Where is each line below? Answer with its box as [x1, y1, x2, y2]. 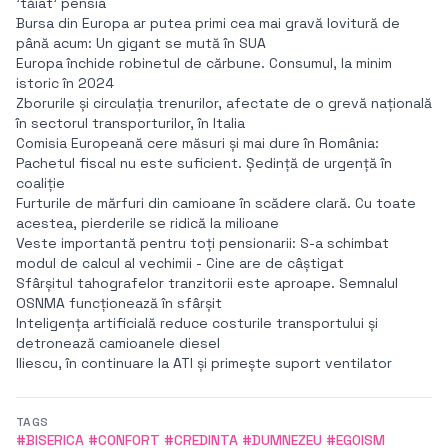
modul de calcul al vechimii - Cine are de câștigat [16, 254, 344, 273]
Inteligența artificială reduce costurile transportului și [16, 314, 378, 333]
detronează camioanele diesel [16, 334, 220, 353]
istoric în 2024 [16, 74, 114, 93]
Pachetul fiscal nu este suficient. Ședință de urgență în [16, 154, 392, 173]
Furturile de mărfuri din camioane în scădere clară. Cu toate [16, 194, 416, 213]
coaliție [16, 174, 65, 193]
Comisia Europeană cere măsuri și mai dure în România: [16, 134, 379, 153]
